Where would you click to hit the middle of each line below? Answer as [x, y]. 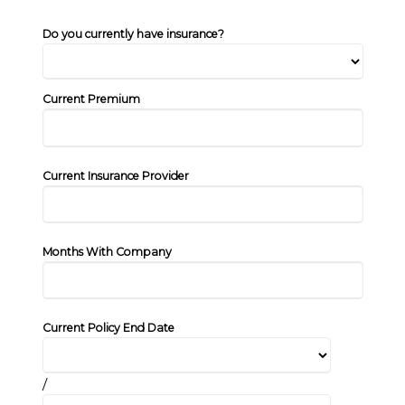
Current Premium [91, 99]
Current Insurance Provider [115, 175]
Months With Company [107, 251]
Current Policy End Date [108, 328]
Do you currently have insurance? [133, 34]
